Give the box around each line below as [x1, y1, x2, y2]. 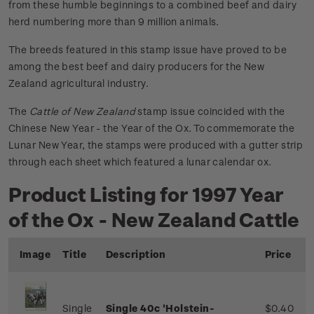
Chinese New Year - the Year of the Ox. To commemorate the [8, 122, 294, 135]
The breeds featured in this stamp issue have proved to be [8, 43, 287, 56]
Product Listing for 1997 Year [8, 182, 285, 206]
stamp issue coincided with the [135, 105, 285, 118]
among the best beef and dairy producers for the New [8, 60, 265, 73]
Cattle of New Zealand [29, 105, 135, 118]
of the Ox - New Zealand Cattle [8, 207, 300, 231]
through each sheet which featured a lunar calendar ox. [8, 156, 272, 168]
